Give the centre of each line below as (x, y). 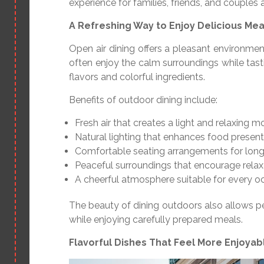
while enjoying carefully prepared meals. (156, 220)
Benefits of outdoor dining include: (143, 100)
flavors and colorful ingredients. (137, 77)
